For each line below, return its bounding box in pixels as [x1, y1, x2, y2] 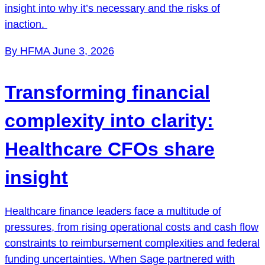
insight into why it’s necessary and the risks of [5, 2, 220, 14]
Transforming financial [5, 81, 210, 103]
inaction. [5, 18, 47, 30]
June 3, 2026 [53, 44, 114, 57]
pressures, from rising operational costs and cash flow [5, 221, 258, 233]
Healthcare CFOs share [5, 138, 215, 160]
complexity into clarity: [5, 109, 214, 131]
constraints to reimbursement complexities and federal [5, 237, 260, 249]
